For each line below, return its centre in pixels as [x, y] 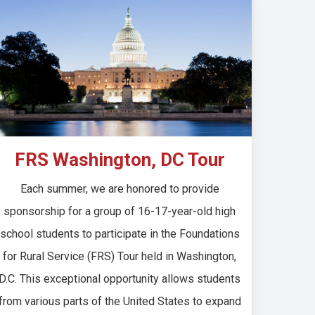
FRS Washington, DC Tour [120, 159]
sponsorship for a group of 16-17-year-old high [120, 211]
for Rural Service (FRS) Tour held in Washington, [120, 256]
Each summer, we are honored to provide [120, 188]
